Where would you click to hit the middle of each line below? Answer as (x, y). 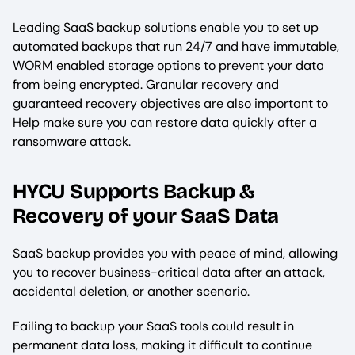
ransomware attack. (72, 141)
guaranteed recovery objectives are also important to (172, 103)
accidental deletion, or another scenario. (133, 292)
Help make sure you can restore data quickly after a (165, 122)
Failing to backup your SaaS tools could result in (153, 326)
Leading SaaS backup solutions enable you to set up (166, 27)
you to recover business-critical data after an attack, (169, 273)
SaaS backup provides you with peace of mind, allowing (175, 254)
